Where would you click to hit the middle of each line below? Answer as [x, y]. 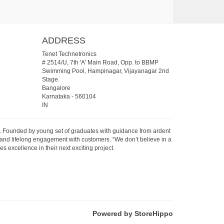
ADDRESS [63, 40]
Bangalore [56, 88]
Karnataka [56, 96]
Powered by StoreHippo [133, 213]
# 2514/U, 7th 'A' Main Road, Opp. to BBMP [100, 62]
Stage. [50, 79]
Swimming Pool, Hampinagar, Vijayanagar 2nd [105, 71]
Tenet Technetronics [69, 54]
